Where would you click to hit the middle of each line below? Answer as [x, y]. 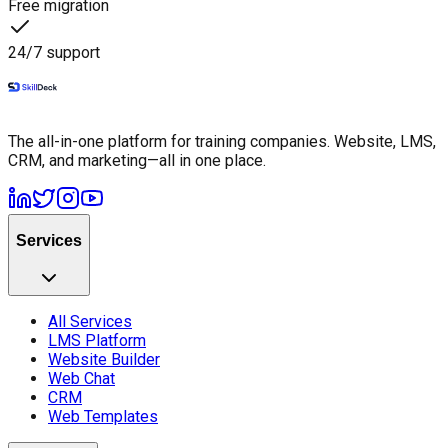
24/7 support [54, 52]
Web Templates [103, 416]
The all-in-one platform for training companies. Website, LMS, [222, 141]
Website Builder [104, 359]
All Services [90, 321]
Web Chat [81, 378]
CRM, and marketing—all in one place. [137, 160]
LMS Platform [97, 340]
